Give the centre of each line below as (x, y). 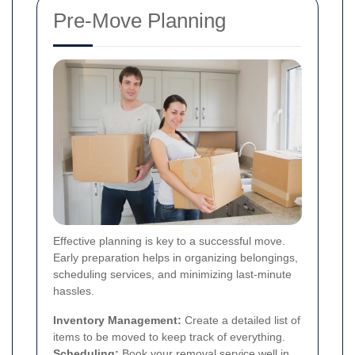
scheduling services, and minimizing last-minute (172, 275)
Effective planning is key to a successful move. (169, 241)
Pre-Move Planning (139, 21)
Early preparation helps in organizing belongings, (176, 258)
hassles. (74, 291)
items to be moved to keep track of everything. (169, 337)
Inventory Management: (117, 321)
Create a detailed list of (241, 321)
